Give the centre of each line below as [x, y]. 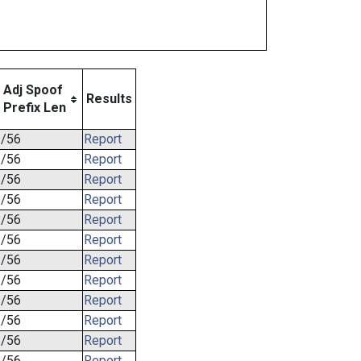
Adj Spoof [33, 90]
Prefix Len [35, 108]
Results [109, 99]
